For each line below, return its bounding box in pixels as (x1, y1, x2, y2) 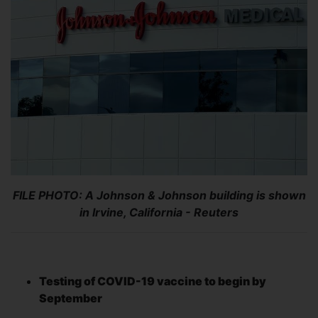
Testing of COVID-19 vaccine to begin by (39, 274, 266, 288)
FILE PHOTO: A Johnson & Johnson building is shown (12, 188, 306, 202)
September (39, 291, 102, 305)
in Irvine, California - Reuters (79, 205, 238, 219)
